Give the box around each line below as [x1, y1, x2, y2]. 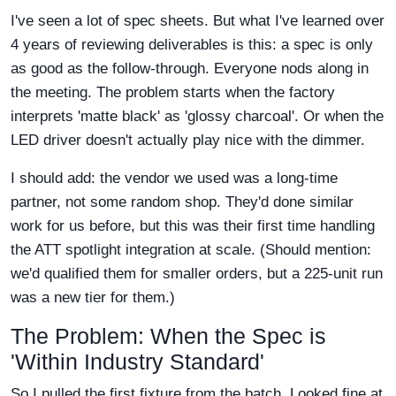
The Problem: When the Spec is [11, 323, 326, 348]
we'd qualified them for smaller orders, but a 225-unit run [11, 264, 383, 282]
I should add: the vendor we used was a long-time [11, 169, 338, 187]
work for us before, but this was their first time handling [11, 217, 375, 234]
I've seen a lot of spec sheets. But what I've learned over [11, 11, 385, 29]
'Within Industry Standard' [11, 348, 264, 374]
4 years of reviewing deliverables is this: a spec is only [11, 35, 373, 53]
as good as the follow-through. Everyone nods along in [11, 59, 369, 77]
